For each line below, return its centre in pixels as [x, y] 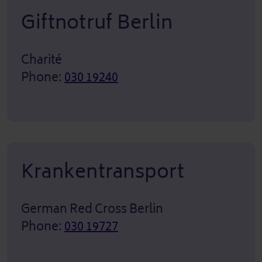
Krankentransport [103, 171]
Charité [42, 60]
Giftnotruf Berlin [97, 22]
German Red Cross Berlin [92, 209]
